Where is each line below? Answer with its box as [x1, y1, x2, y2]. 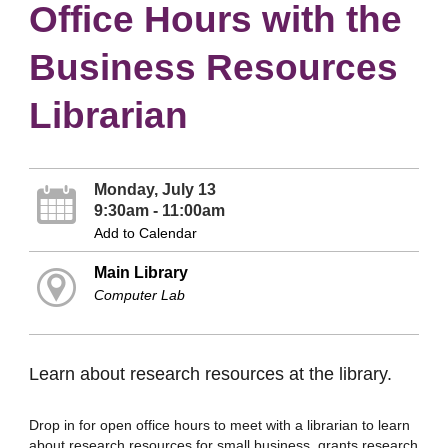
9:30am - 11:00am [93, 201, 225, 220]
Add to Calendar [93, 225, 197, 242]
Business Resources [29, 46, 398, 89]
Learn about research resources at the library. [29, 364, 392, 385]
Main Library [93, 263, 188, 282]
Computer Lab [93, 287, 185, 304]
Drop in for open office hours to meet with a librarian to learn [29, 416, 410, 433]
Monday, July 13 [93, 180, 216, 199]
